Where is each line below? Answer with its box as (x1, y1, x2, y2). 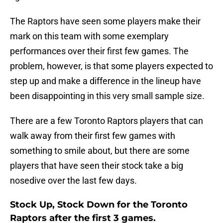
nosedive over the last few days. (10, 175, 137, 186)
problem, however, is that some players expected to (10, 61, 213, 72)
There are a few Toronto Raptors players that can (10, 115, 203, 126)
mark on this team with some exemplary (10, 31, 169, 42)
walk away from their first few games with (10, 130, 175, 141)
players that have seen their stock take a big (10, 160, 183, 171)
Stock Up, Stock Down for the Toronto (10, 199, 188, 211)
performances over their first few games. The (10, 46, 189, 57)
